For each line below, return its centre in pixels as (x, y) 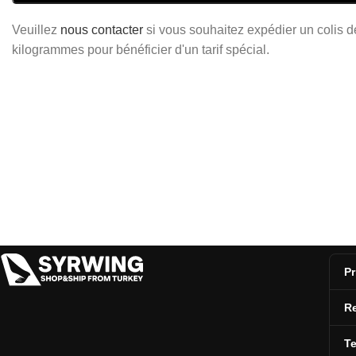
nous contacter (102, 30)
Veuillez (36, 30)
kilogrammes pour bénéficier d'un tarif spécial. (141, 50)
